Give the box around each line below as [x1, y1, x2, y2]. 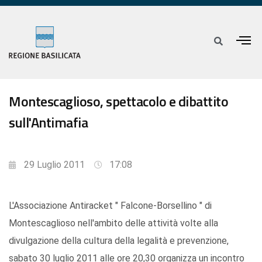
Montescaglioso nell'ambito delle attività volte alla [9, 218, 218, 229]
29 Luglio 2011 [24, 159, 85, 171]
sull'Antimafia [9, 112, 88, 133]
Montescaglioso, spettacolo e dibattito [9, 91, 228, 112]
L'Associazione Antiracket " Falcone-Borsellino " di [9, 200, 212, 212]
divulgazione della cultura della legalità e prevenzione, [9, 235, 229, 247]
